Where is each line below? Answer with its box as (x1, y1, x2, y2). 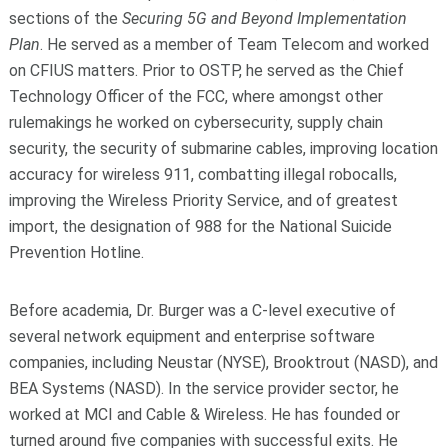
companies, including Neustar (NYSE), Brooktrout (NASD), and (8, 352, 438, 372)
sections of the (8, 8, 118, 28)
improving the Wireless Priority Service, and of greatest (8, 190, 398, 210)
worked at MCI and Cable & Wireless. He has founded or (8, 404, 400, 424)
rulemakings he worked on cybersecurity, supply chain (8, 112, 383, 132)
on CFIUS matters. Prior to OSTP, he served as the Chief (8, 60, 404, 80)
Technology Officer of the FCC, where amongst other (8, 86, 383, 106)
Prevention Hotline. (8, 242, 144, 262)
